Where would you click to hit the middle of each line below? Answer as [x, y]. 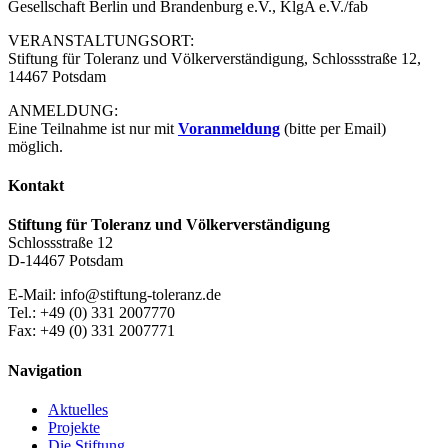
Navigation [45, 370]
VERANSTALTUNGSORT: [101, 40]
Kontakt [36, 186]
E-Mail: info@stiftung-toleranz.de [114, 295]
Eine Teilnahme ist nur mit [93, 128]
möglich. [35, 146]
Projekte [74, 427]
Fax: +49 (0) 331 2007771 [91, 331]
